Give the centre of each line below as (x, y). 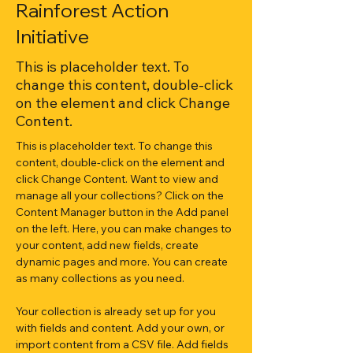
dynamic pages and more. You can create (123, 262)
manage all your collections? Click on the (121, 195)
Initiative (52, 36)
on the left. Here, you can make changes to (125, 229)
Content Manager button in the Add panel (123, 212)
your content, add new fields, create (108, 245)
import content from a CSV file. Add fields (123, 344)
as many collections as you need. (100, 278)
